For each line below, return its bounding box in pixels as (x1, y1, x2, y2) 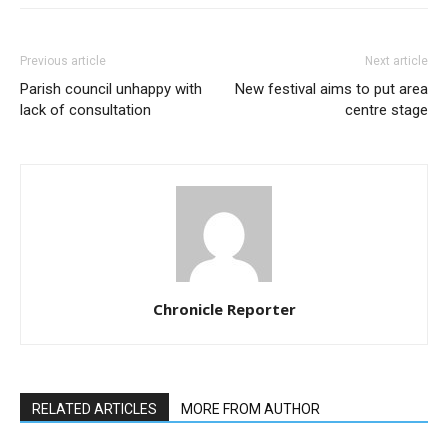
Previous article (20, 53, 106, 68)
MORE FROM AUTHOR (181, 400, 320, 417)
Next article (365, 53, 428, 68)
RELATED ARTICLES (32, 400, 157, 417)
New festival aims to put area (235, 79, 428, 98)
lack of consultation (20, 100, 151, 119)
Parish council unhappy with (20, 79, 202, 98)
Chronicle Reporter (152, 298, 296, 319)
